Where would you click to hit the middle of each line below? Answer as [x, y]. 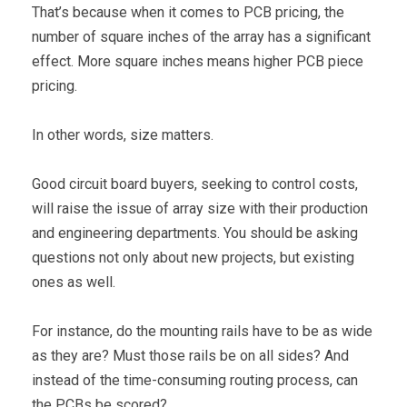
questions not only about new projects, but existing [193, 257]
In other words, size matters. [123, 134]
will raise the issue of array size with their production [200, 208]
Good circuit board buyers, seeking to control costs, [195, 184]
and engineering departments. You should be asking [195, 233]
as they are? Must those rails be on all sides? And [190, 355]
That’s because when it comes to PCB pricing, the [188, 12]
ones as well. [74, 282]
